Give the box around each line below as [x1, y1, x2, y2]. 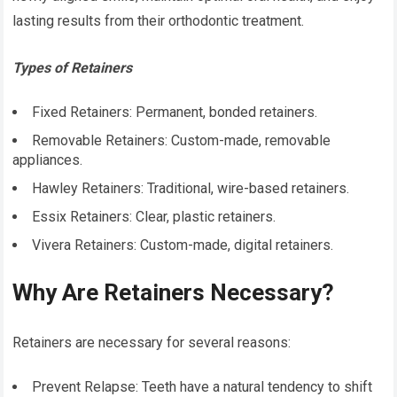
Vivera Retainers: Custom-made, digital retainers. [32, 237, 334, 254]
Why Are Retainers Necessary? [12, 279, 335, 307]
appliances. [12, 152, 83, 169]
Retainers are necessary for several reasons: [12, 334, 292, 352]
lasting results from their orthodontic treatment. [12, 12, 305, 30]
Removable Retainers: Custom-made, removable [32, 132, 331, 150]
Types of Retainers [12, 59, 133, 77]
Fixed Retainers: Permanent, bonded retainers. [32, 104, 318, 121]
